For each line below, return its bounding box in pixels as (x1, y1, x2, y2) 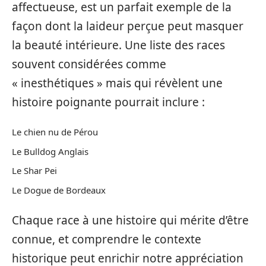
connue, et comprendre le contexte (12, 232, 201, 248)
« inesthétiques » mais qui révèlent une (12, 75, 223, 91)
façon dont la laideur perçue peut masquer (12, 18, 243, 34)
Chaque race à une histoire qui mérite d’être (12, 213, 249, 229)
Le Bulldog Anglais (12, 145, 88, 157)
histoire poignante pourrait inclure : (12, 94, 205, 110)
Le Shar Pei (12, 164, 57, 177)
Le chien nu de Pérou (12, 126, 98, 138)
